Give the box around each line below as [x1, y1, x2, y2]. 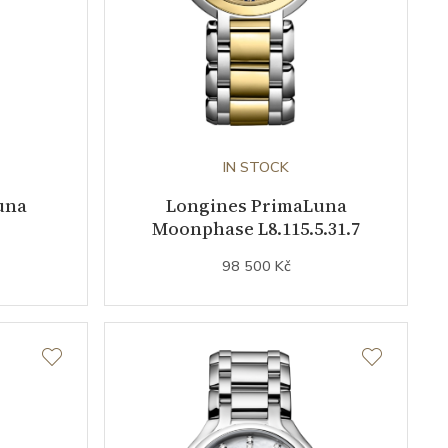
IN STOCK [223, 156, 289, 177]
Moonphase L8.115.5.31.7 [152, 215, 360, 241]
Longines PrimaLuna [165, 192, 347, 218]
